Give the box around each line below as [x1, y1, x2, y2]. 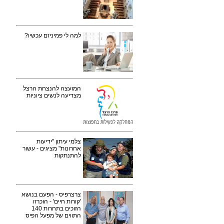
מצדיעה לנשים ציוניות [26, 92, 81, 99]
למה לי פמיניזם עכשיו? [24, 32, 81, 39]
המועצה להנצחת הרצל [23, 85, 81, 92]
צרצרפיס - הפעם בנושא [21, 191, 81, 198]
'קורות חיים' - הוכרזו [33, 198, 81, 205]
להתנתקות [54, 152, 81, 159]
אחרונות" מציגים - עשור [22, 145, 81, 152]
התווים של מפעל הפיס [25, 212, 81, 219]
